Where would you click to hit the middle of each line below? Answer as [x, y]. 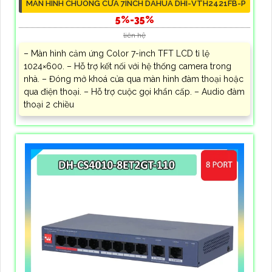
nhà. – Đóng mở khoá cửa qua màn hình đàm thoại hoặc [134, 79]
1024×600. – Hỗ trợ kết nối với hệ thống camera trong [127, 66]
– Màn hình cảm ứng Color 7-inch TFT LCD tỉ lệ [117, 53]
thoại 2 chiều [49, 104]
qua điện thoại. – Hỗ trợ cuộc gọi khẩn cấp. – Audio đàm [134, 91]
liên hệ [134, 35]
